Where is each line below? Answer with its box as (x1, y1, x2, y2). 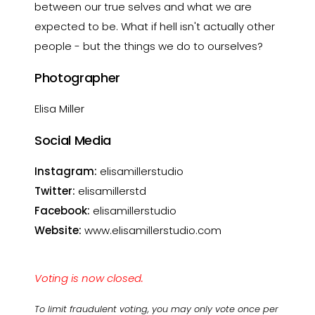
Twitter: (34, 184, 76, 198)
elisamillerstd (75, 184, 147, 198)
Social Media (34, 131, 111, 149)
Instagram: (34, 164, 98, 179)
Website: (34, 223, 82, 238)
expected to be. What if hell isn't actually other (34, 19, 276, 34)
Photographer (34, 69, 120, 86)
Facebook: (34, 203, 91, 218)
